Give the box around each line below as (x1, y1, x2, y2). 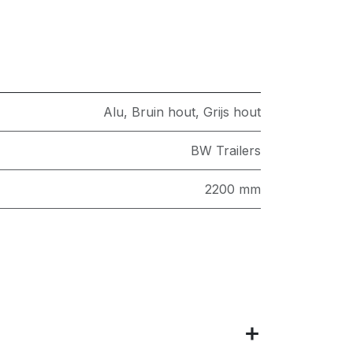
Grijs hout (203, 104, 261, 120)
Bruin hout (132, 104, 195, 120)
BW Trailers (191, 143, 261, 158)
